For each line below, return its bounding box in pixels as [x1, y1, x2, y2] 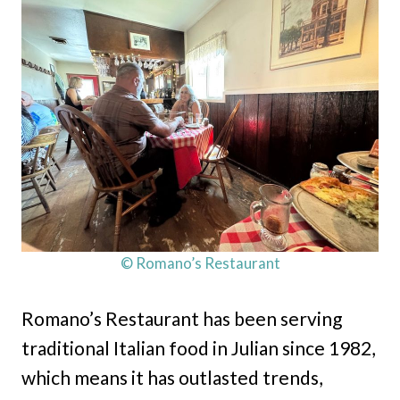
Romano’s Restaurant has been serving [21, 307, 342, 330]
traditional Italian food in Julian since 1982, [21, 337, 375, 360]
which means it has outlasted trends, [21, 366, 322, 389]
